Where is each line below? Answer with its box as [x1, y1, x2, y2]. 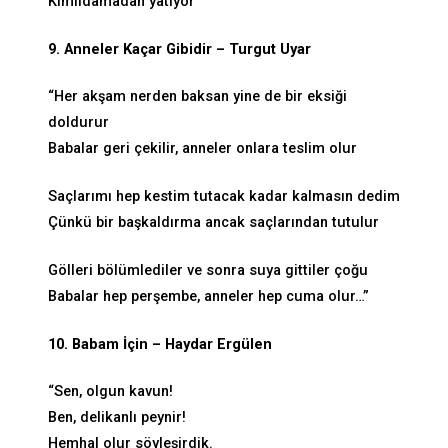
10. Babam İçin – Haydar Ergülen [48, 335, 272, 353]
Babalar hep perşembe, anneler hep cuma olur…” [48, 287, 369, 305]
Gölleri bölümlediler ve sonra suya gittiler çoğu [48, 261, 368, 279]
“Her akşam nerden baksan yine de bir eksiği [48, 88, 347, 106]
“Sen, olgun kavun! [48, 383, 173, 401]
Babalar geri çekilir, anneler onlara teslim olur [48, 140, 357, 158]
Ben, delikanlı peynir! [48, 409, 186, 427]
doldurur [48, 114, 109, 132]
